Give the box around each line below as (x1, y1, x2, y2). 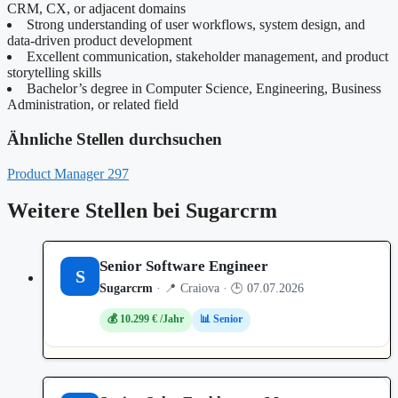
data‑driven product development (7, 33, 192, 49)
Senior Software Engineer (99, 258, 268, 275)
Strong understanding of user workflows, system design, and (27, 17, 365, 33)
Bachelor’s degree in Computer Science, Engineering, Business (27, 81, 381, 97)
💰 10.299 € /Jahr (107, 313, 184, 326)
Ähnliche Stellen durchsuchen (7, 129, 222, 148)
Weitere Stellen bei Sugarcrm (7, 199, 277, 223)
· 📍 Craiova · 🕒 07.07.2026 (153, 282, 304, 296)
